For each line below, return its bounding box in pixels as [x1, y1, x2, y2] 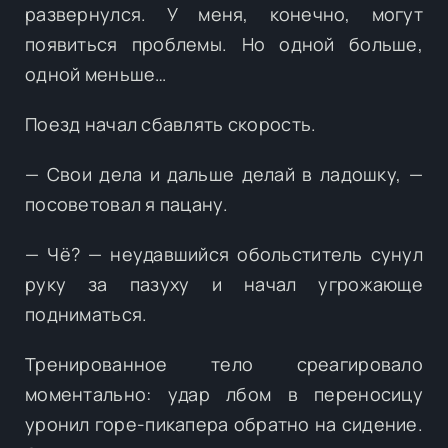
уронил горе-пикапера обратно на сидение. [25, 411, 423, 436]
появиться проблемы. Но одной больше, [25, 31, 423, 56]
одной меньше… [25, 61, 167, 86]
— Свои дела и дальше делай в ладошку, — [25, 161, 423, 186]
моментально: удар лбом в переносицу [25, 381, 423, 406]
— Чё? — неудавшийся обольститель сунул [25, 241, 423, 266]
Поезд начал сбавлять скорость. [25, 111, 317, 136]
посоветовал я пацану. [25, 191, 228, 216]
